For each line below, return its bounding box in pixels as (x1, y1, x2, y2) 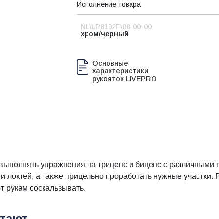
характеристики (92, 67, 149, 75)
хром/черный (81, 30, 129, 38)
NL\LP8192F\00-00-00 (81, 23, 152, 31)
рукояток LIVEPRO (92, 75, 157, 83)
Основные (92, 59, 128, 67)
